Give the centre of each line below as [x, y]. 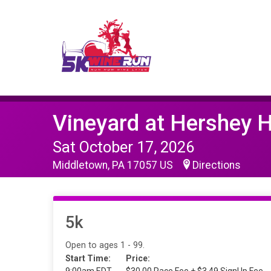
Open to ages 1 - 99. [105, 245]
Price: [138, 258]
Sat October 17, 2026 [123, 147]
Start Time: [88, 258]
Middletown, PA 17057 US [114, 165]
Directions [217, 165]
